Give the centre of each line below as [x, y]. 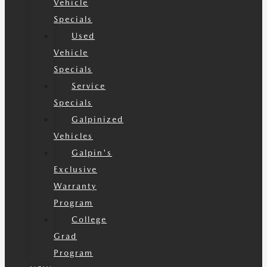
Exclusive [76, 169]
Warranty [75, 186]
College [89, 219]
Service [89, 86]
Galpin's [92, 153]
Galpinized [98, 119]
